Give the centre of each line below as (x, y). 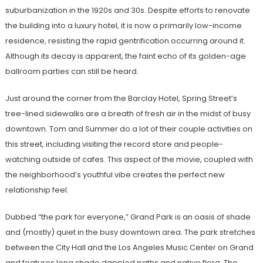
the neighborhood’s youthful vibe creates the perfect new (115, 175)
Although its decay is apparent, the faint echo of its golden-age (125, 56)
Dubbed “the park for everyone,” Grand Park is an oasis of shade (128, 217)
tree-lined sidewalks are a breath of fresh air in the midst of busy (128, 114)
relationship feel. (38, 190)
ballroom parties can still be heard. (73, 72)
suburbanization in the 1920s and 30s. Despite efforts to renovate (127, 11)
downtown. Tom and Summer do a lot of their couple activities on (129, 129)
